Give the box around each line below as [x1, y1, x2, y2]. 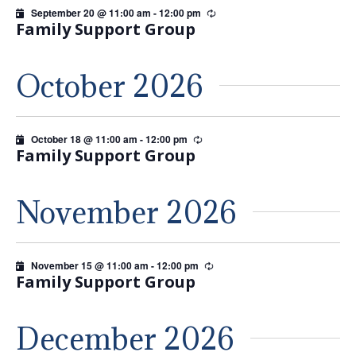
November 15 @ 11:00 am [31, 257, 149, 273]
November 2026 [16, 192, 237, 231]
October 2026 [16, 66, 203, 105]
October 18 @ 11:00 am [31, 131, 137, 146]
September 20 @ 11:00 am [31, 6, 151, 21]
